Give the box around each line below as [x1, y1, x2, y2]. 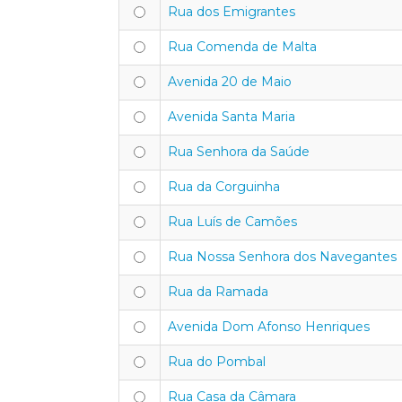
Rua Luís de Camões [168, 214, 297, 230]
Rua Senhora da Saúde [168, 144, 310, 160]
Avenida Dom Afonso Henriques [168, 319, 370, 335]
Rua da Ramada [168, 284, 268, 300]
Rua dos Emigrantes [168, 4, 295, 20]
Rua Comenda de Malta [168, 39, 317, 55]
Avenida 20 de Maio [168, 74, 292, 90]
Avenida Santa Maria [168, 109, 295, 125]
